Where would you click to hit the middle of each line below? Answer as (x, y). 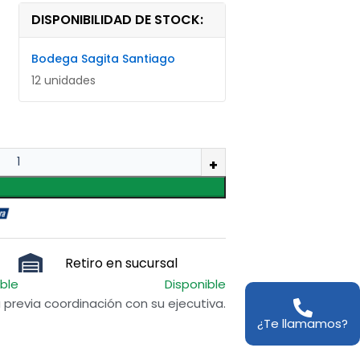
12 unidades (64, 80)
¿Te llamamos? (303, 324)
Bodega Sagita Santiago (104, 59)
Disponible (195, 284)
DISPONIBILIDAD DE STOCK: (118, 20)
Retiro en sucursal (121, 263)
